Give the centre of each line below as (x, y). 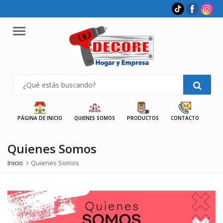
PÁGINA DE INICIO (40, 118)
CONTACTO (185, 118)
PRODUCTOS (143, 118)
